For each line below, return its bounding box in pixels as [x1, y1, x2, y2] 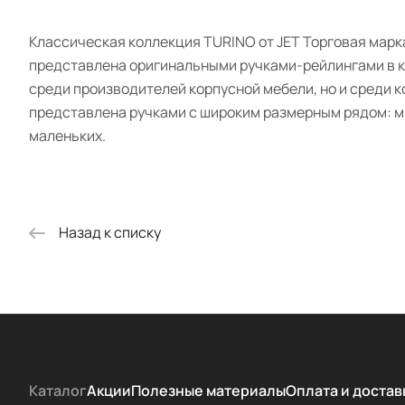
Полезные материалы [131, 381, 286, 401]
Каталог [29, 381, 87, 401]
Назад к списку [59, 222, 161, 243]
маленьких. [29, 126, 106, 146]
